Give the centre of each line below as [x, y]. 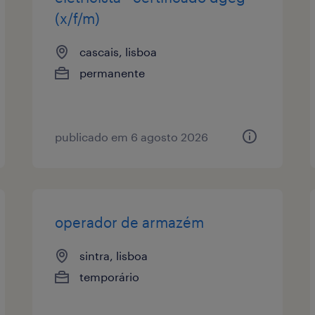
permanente [112, 72]
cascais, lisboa [118, 51]
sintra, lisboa [114, 255]
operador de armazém [130, 222]
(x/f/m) [78, 18]
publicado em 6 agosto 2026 [132, 136]
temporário [110, 276]
